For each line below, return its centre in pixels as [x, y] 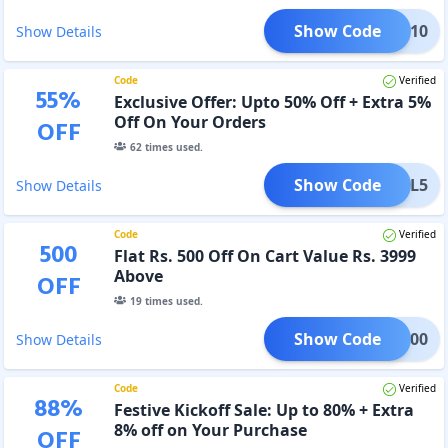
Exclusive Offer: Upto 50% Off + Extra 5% [272, 101]
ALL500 [400, 338]
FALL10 [400, 30]
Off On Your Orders [189, 121]
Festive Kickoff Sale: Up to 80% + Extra [263, 409]
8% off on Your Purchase [210, 429]
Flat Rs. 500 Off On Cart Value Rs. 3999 [264, 255]
